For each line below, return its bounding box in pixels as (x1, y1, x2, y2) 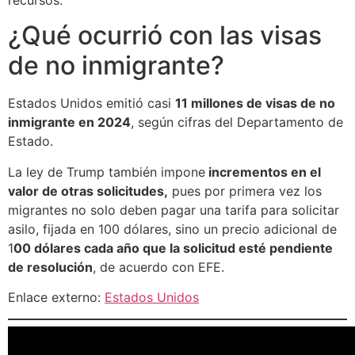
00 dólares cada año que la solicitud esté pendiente (13, 239, 333, 256)
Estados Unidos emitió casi (8, 95, 175, 112)
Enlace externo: (8, 289, 105, 306)
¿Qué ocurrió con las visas (8, 20, 322, 52)
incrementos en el (205, 163, 321, 180)
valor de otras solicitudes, (8, 182, 168, 199)
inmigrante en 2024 (8, 114, 131, 131)
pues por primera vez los (168, 182, 322, 199)
